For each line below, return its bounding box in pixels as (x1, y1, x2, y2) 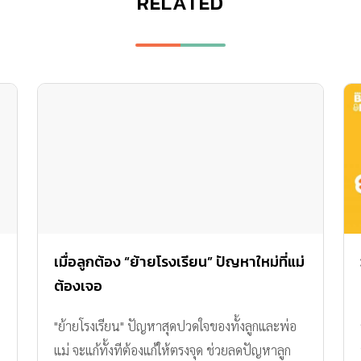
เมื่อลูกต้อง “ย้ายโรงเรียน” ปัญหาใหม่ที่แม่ (54, 251, 305, 273)
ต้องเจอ (54, 275, 102, 297)
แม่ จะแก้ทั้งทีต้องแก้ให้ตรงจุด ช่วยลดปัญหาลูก (54, 342, 291, 359)
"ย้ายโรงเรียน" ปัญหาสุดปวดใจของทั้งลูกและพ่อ (54, 317, 297, 335)
